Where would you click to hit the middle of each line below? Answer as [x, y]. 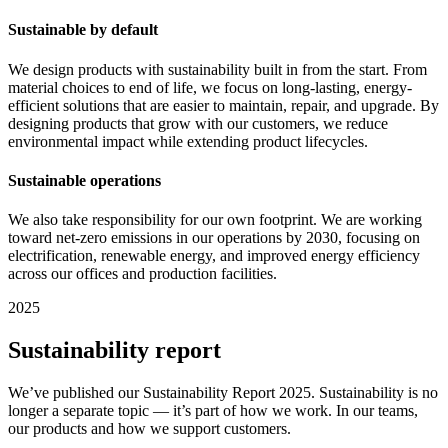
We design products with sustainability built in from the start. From [217, 69]
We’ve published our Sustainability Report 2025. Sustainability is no [223, 392]
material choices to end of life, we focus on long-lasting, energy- [210, 87]
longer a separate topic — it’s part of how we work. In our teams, [213, 410]
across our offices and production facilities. [142, 274]
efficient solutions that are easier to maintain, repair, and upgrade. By [223, 105]
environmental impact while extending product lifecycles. [188, 141]
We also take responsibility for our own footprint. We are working [215, 220]
